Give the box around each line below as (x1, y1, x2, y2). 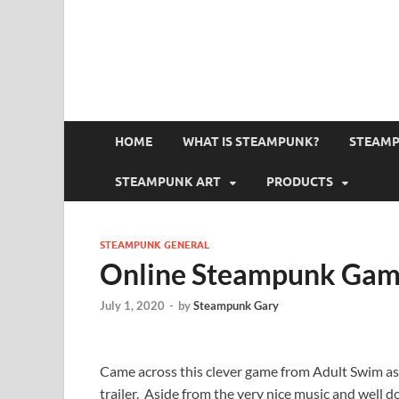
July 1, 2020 (100, 298, 165, 313)
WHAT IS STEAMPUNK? (183, 134, 319, 149)
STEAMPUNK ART (115, 174, 221, 189)
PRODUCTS (266, 174, 333, 189)
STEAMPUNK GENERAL (100, 239, 209, 251)
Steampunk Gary (193, 298, 279, 313)
